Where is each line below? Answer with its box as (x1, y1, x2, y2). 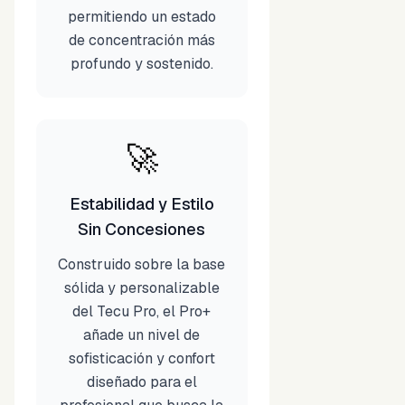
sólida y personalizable (63, 278, 220, 297)
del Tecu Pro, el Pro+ (72, 302, 212, 321)
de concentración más (68, 31, 215, 50)
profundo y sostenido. (70, 54, 213, 73)
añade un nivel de (83, 325, 201, 344)
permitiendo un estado (67, 7, 216, 26)
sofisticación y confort (68, 349, 215, 368)
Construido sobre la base (58, 255, 226, 274)
